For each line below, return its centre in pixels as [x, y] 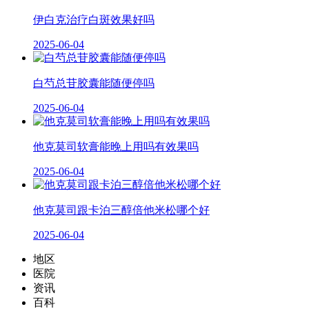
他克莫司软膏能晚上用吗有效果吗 [116, 147]
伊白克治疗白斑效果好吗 [94, 20]
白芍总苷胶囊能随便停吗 [94, 83]
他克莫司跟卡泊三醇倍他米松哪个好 [121, 210]
